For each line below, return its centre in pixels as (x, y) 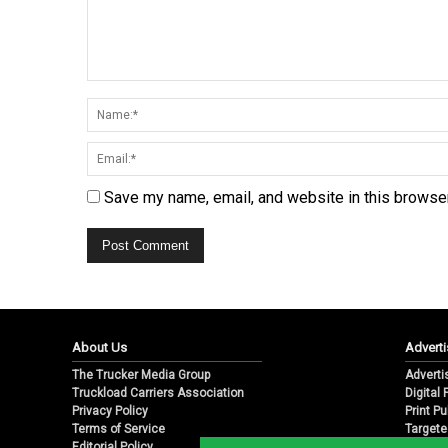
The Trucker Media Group (141, 375)
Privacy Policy (110, 411)
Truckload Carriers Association (158, 393)
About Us (99, 348)
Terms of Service (118, 429)
